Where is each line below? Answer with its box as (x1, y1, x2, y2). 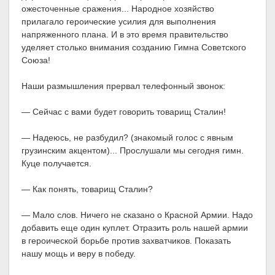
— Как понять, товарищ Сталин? (21, 184, 153, 195)
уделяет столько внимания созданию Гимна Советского (21, 42, 246, 53)
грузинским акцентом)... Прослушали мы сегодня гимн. (21, 145, 244, 156)
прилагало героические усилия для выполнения (21, 17, 216, 27)
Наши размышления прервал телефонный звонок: (21, 81, 225, 91)
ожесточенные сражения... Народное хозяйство (21, 4, 214, 14)
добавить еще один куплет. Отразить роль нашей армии (21, 223, 248, 233)
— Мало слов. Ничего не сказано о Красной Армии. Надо (21, 210, 253, 220)
